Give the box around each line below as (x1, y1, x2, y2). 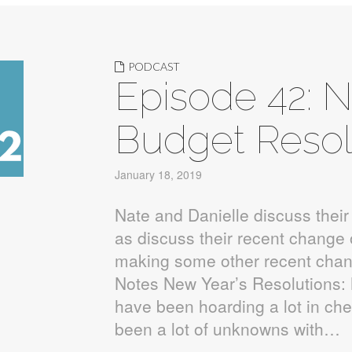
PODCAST (127, 60, 180, 73)
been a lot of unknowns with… (114, 317, 340, 340)
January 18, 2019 (114, 167, 202, 182)
